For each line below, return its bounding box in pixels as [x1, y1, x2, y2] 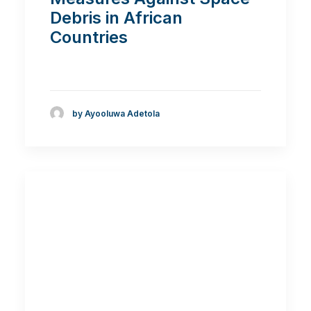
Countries [50, 27, 128, 48]
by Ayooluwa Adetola [72, 108, 160, 119]
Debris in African [50, 8, 183, 28]
